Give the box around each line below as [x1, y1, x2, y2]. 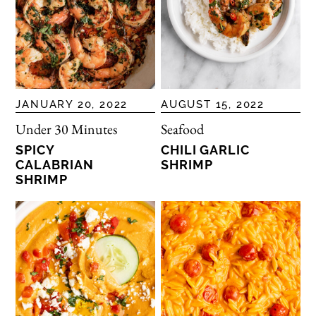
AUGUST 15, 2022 [161, 97, 265, 111]
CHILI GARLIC [161, 142, 250, 157]
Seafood [161, 119, 205, 138]
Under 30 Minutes [16, 119, 118, 138]
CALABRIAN [16, 157, 94, 172]
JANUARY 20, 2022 [16, 97, 128, 111]
